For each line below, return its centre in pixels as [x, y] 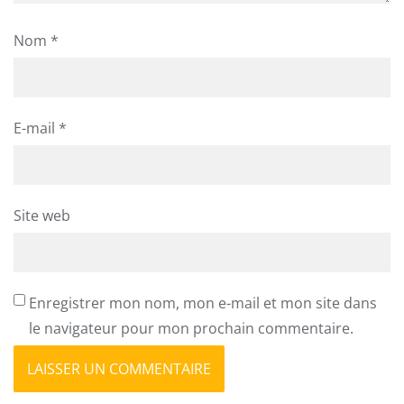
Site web [42, 215]
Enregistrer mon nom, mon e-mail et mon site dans [202, 303]
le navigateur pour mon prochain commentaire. [191, 328]
